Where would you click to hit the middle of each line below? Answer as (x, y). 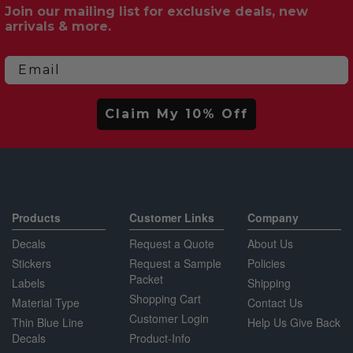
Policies (266, 263)
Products (36, 217)
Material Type (46, 302)
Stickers (32, 263)
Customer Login (169, 318)
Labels (28, 282)
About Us (270, 243)
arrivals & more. (58, 26)
